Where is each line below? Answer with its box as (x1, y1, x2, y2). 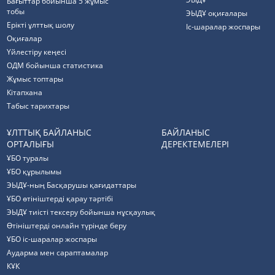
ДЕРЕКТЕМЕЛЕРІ (161, 138, 230, 150)
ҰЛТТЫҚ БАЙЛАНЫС (7, 126, 92, 138)
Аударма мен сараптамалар (7, 247, 109, 258)
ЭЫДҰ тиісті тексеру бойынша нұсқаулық (7, 207, 156, 217)
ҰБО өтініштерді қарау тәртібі (7, 193, 114, 204)
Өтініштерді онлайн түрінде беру (7, 220, 127, 231)
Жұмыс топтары (7, 74, 64, 84)
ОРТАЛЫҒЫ (7, 138, 55, 150)
